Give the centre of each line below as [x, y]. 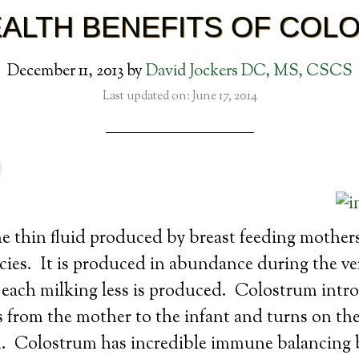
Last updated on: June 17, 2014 [179, 97]
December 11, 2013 [65, 72]
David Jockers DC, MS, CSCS [249, 72]
